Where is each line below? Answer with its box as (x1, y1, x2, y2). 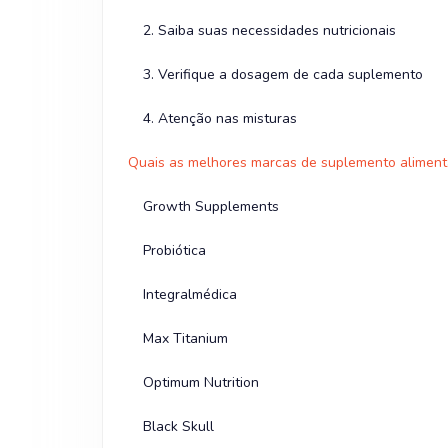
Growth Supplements (143, 197, 279, 217)
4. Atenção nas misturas (143, 109, 297, 129)
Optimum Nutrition (143, 373, 259, 393)
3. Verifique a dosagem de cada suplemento (143, 65, 423, 85)
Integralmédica (143, 285, 237, 305)
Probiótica (143, 241, 206, 261)
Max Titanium (143, 329, 228, 349)
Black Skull (143, 417, 214, 437)
